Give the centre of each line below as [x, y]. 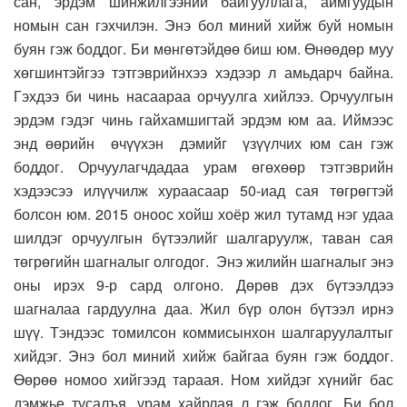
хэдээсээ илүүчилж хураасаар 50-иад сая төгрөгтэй [203, 191]
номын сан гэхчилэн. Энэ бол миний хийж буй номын [203, 25]
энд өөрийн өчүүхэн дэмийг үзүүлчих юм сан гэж [203, 144]
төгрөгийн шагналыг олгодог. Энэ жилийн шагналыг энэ [203, 262]
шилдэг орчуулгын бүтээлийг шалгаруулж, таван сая [203, 238]
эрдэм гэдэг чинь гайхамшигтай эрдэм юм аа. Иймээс [203, 120]
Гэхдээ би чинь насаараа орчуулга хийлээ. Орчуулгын [203, 96]
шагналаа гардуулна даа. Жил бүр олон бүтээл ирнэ [203, 309]
